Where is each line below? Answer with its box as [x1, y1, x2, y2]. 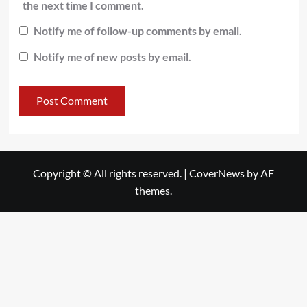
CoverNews [189, 166, 245, 180]
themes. [135, 183, 172, 197]
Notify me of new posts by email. [33, 49, 191, 63]
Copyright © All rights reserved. [33, 166, 184, 180]
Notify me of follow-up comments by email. [33, 24, 242, 38]
